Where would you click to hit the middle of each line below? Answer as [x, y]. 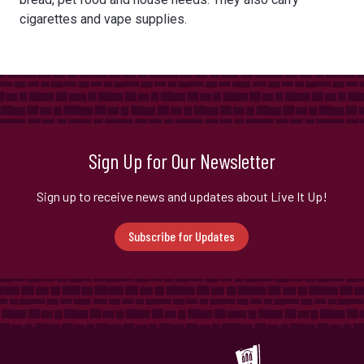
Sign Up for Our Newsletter [182, 160]
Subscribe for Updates [181, 236]
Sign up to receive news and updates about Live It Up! [182, 196]
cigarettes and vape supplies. [103, 19]
